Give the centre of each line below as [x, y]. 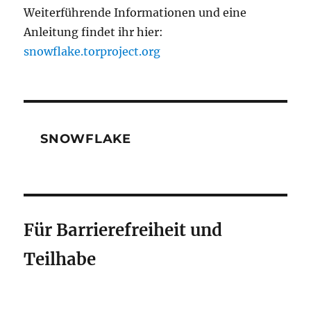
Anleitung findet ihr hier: [94, 32]
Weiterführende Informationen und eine [135, 12]
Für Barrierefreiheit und [123, 230]
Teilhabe [60, 260]
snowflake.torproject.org [92, 51]
